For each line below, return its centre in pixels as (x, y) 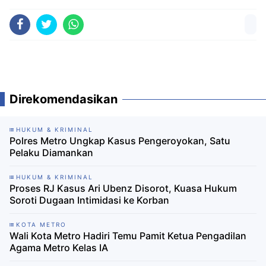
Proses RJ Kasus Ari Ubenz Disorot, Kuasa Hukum (123, 189)
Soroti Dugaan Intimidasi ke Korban (89, 200)
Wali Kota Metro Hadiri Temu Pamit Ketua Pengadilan (128, 236)
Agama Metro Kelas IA (59, 248)
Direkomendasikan (64, 99)
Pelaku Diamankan (51, 153)
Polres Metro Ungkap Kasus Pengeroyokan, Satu (120, 141)
